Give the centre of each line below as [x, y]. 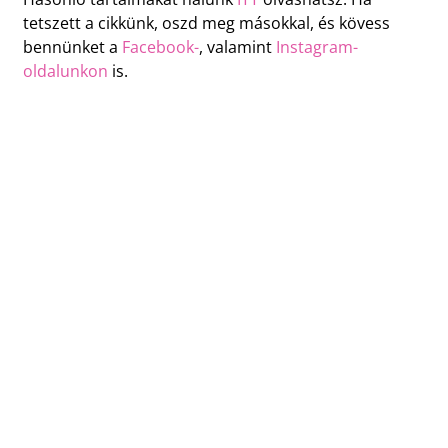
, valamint [237, 46]
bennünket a [72, 46]
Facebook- [160, 46]
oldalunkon [65, 70]
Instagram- [316, 46]
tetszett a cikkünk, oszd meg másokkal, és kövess [206, 22]
